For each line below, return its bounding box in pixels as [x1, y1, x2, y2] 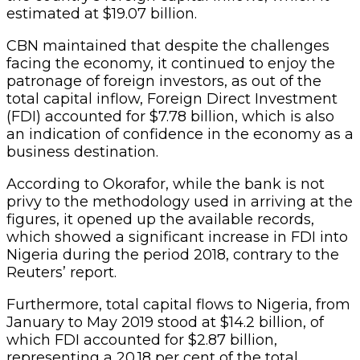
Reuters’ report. [6, 263, 117, 281]
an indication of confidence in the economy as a [6, 125, 354, 143]
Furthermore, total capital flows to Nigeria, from [6, 295, 350, 313]
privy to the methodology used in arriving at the [6, 192, 353, 211]
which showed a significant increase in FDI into [6, 227, 348, 246]
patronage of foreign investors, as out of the [6, 72, 321, 90]
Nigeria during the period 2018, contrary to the [6, 245, 339, 264]
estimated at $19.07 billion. [6, 4, 197, 22]
